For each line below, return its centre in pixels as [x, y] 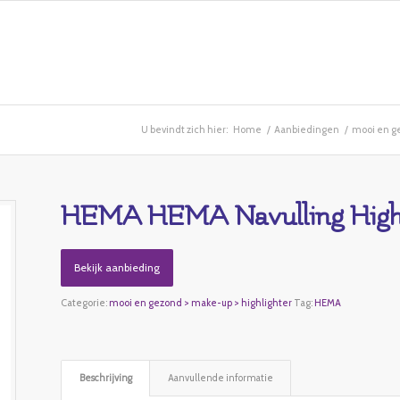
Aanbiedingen [307, 129]
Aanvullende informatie [221, 378]
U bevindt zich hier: [184, 129]
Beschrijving [106, 378]
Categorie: [85, 303]
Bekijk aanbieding [117, 267]
